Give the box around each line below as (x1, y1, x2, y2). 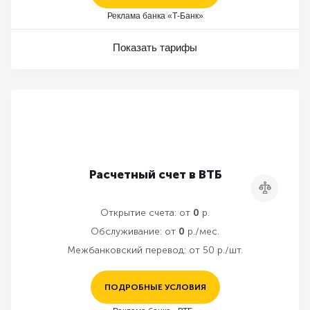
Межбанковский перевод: (67, 244, 186, 256)
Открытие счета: (100, 207, 176, 219)
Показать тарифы (113, 42, 197, 53)
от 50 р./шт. (189, 244, 243, 256)
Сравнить (264, 183, 304, 193)
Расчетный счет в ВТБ (89, 167, 221, 181)
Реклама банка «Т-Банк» (107, 10, 203, 21)
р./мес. (185, 226, 219, 237)
